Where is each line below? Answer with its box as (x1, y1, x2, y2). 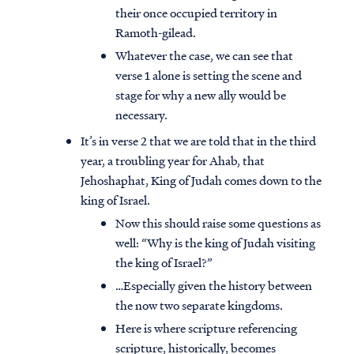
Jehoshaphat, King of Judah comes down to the (81, 171, 322, 190)
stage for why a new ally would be (115, 86, 286, 104)
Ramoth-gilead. (115, 24, 196, 42)
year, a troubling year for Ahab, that (81, 152, 265, 170)
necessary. (115, 106, 168, 124)
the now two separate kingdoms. (115, 296, 283, 314)
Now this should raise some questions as (115, 214, 321, 232)
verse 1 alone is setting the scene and (115, 66, 302, 85)
